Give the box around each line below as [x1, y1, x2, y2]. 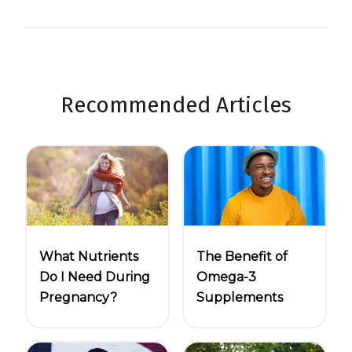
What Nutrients [39, 249, 138, 265]
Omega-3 [196, 269, 256, 285]
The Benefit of [196, 249, 288, 265]
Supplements [196, 290, 283, 306]
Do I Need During [39, 269, 150, 285]
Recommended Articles [60, 92, 291, 119]
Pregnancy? [39, 290, 117, 306]
